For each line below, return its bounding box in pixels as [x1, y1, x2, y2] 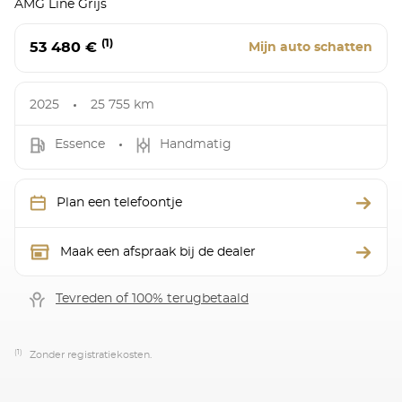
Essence [55, 138, 105, 152]
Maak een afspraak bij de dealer [60, 245, 256, 258]
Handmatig [160, 138, 232, 152]
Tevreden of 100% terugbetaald [56, 293, 249, 306]
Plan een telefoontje [57, 196, 182, 209]
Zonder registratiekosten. [27, 349, 152, 360]
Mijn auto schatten [249, 40, 372, 54]
